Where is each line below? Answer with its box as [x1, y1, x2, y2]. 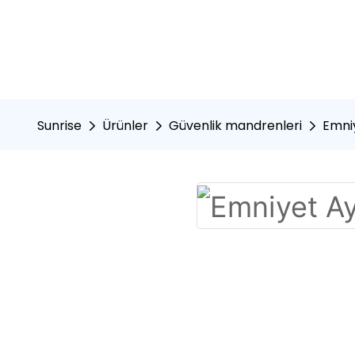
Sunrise [37, 116, 82, 136]
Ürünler [102, 116, 148, 136]
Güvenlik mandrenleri [169, 116, 302, 136]
